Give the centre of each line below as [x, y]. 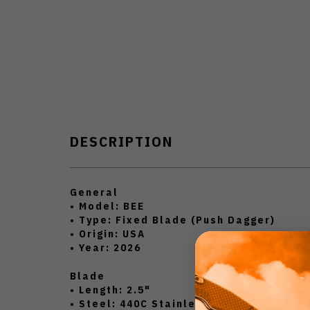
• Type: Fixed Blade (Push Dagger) [173, 219]
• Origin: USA [108, 233]
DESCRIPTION [121, 141]
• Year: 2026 [106, 247]
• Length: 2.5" [110, 289]
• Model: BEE [107, 206]
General [94, 192]
